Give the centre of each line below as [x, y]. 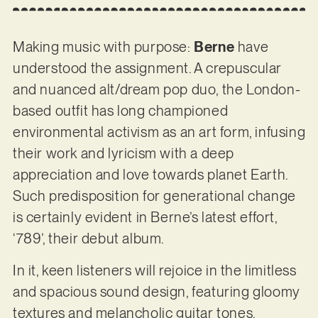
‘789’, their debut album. [90, 239]
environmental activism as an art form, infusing [159, 132]
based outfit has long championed [120, 111]
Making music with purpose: [102, 47]
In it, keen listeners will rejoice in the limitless [154, 270]
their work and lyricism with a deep [123, 154]
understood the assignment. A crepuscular [147, 68]
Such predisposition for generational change [154, 196]
